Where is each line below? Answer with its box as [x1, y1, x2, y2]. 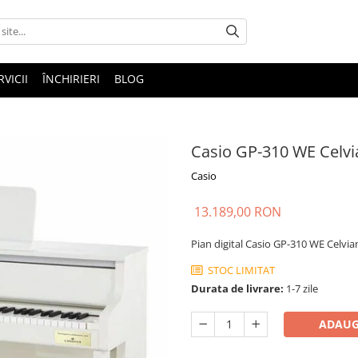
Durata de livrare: [191, 280, 284, 296]
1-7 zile [284, 280, 318, 296]
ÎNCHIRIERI [42, 70, 100, 86]
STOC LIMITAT [205, 262, 275, 277]
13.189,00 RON [194, 202, 281, 221]
